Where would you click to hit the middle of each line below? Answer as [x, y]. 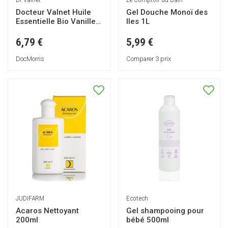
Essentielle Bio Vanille [56, 21]
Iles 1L [138, 21]
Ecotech [137, 198]
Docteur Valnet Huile [53, 12]
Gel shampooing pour [165, 210]
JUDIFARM [30, 198]
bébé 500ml [147, 220]
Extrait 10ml [37, 30]
